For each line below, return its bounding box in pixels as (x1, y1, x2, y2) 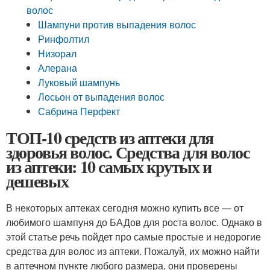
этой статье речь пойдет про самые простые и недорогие (6, 230, 261, 243)
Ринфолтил (38, 32, 90, 46)
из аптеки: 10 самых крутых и (6, 154, 212, 179)
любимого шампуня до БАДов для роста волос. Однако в (6, 215, 262, 229)
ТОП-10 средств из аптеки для (6, 125, 213, 150)
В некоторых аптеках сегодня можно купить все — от (6, 201, 243, 215)
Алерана (38, 61, 78, 75)
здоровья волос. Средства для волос (6, 140, 250, 165)
